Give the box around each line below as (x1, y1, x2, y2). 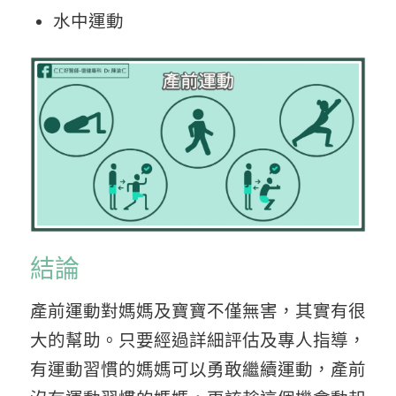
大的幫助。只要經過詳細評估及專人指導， (29, 331, 367, 351)
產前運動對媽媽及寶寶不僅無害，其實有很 (29, 301, 367, 322)
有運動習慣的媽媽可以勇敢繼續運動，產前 (29, 360, 367, 380)
